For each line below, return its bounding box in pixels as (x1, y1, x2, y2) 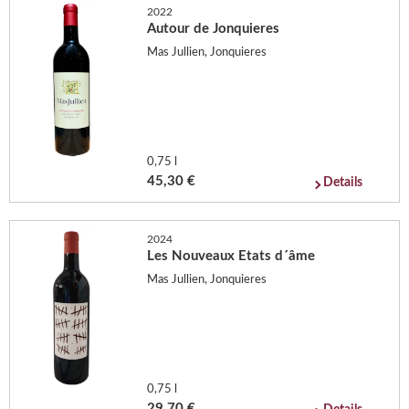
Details (323, 176, 363, 190)
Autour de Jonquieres (147, 22, 280, 37)
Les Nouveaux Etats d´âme (147, 249, 316, 264)
